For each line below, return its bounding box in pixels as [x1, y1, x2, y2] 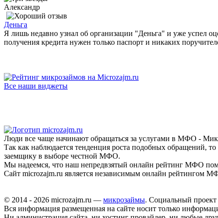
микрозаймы [103, 195, 145, 204]
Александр [4, 2, 40, 11]
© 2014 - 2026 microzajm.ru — [4, 195, 103, 204]
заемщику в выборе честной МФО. [4, 151, 120, 160]
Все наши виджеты [4, 81, 68, 90]
